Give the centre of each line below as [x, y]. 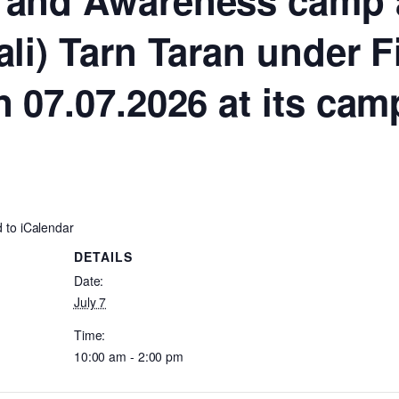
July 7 [90, 301]
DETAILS [103, 256]
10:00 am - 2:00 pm [129, 356]
